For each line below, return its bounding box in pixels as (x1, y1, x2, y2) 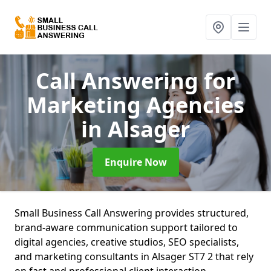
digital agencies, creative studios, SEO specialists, (15, 235, 239, 249)
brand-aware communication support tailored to (15, 221, 238, 234)
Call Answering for (36, 66, 235, 96)
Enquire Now (104, 155, 167, 169)
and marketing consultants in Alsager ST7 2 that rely (15, 250, 253, 263)
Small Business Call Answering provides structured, (15, 206, 249, 220)
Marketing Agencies (27, 90, 244, 120)
